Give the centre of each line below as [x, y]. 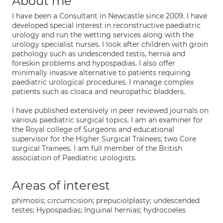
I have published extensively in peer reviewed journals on [110, 111]
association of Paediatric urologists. [74, 158]
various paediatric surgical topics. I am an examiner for [108, 120]
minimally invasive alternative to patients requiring [101, 73]
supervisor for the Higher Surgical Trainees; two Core [104, 139]
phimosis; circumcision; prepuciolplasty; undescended [106, 201]
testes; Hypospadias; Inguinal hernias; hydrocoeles [99, 210]
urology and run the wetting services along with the [103, 35]
